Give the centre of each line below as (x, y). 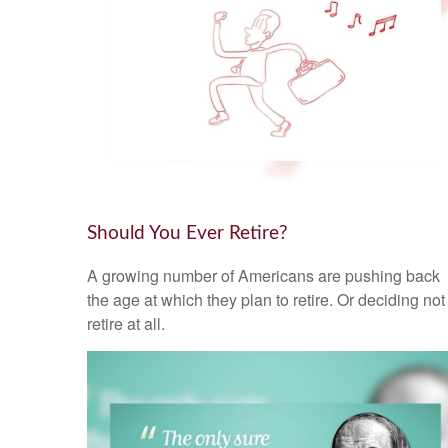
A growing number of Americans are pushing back (263, 275)
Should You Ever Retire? (187, 234)
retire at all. (126, 323)
